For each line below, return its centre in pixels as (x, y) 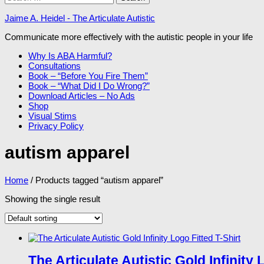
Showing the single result (52, 199)
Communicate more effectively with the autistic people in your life (129, 37)
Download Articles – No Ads (82, 96)
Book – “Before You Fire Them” (88, 76)
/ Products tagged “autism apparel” (96, 180)
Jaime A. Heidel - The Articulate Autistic (80, 18)
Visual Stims (52, 116)
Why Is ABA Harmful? (70, 56)
